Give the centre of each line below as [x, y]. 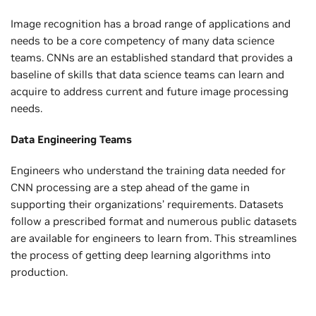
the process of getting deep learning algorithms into [141, 255]
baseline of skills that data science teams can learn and [147, 74]
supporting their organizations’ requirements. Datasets [147, 204]
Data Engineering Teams [71, 139]
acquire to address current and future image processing [150, 91]
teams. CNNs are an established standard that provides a [152, 57]
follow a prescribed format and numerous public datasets [154, 221]
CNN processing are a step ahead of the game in [130, 187]
